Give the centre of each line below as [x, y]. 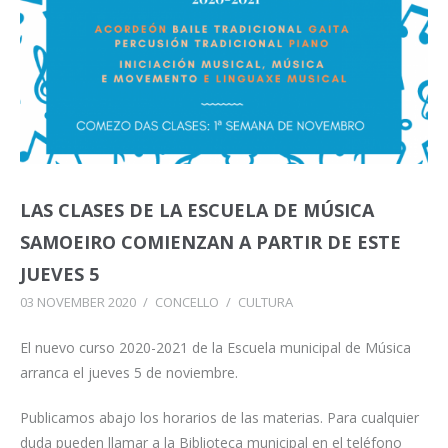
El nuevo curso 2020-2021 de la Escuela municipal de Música [215, 347]
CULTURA [265, 301]
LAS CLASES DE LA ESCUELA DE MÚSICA [197, 209]
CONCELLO [187, 301]
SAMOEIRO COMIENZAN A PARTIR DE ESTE [210, 241]
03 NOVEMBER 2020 [78, 301]
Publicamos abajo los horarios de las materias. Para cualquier [219, 417]
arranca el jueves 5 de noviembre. [131, 372]
